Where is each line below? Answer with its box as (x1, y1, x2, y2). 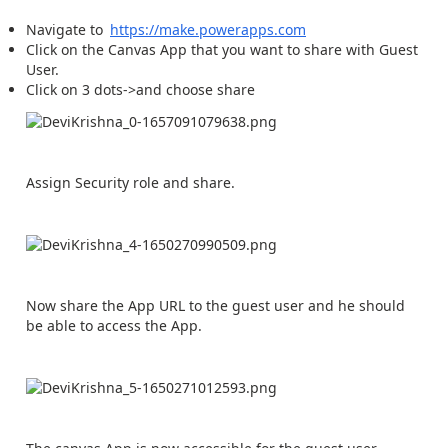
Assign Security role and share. (26, 172, 235, 192)
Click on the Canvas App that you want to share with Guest (26, 39, 418, 59)
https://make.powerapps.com (110, 19, 306, 39)
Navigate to (26, 19, 107, 39)
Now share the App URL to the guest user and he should (26, 295, 405, 315)
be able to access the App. (26, 315, 202, 335)
